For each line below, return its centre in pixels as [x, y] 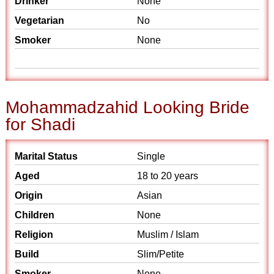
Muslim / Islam [168, 235]
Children [35, 215]
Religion [34, 235]
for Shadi [41, 124]
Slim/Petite [161, 254]
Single [151, 156]
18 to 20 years [168, 176]
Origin [29, 195]
